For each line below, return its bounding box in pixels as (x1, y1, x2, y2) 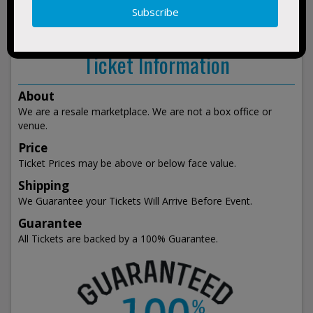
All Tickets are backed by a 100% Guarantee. (18, 232, 218, 245)
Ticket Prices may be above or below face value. (18, 156, 236, 170)
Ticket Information (83, 48, 230, 80)
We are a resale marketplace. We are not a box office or (18, 105, 272, 118)
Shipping (18, 177, 69, 194)
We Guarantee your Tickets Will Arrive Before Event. (18, 194, 252, 208)
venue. (18, 119, 48, 132)
